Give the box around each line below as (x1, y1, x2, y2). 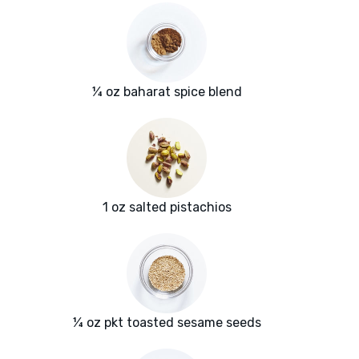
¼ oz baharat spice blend (91, 84, 242, 100)
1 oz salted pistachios (102, 200, 232, 216)
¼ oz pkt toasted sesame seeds (72, 315, 261, 331)
